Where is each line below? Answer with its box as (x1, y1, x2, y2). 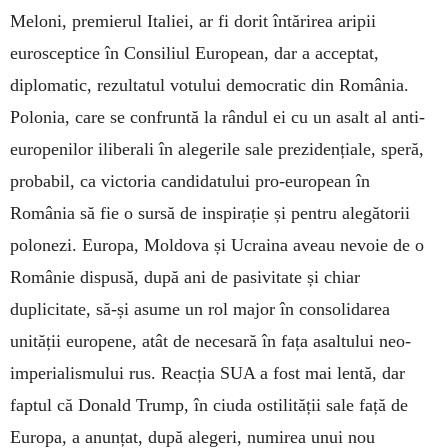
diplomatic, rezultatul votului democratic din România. (10, 74, 409, 95)
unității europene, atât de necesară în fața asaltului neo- (10, 330, 411, 351)
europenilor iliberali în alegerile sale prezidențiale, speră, (10, 138, 424, 159)
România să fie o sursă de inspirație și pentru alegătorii (10, 202, 410, 223)
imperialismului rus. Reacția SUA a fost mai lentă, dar (10, 362, 405, 383)
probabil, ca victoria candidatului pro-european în (10, 170, 370, 191)
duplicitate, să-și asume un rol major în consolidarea (10, 298, 390, 319)
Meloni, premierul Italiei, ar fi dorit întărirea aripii (10, 10, 376, 31)
